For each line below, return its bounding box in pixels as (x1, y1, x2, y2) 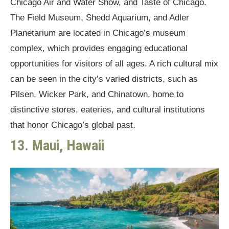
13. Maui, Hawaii (10, 137, 104, 154)
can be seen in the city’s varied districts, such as (10, 74, 198, 84)
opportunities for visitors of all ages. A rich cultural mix (10, 59, 218, 69)
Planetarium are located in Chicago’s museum (10, 28, 186, 38)
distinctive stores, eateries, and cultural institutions (10, 105, 205, 115)
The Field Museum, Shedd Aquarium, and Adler (10, 13, 189, 23)
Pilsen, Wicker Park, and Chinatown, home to (10, 89, 184, 100)
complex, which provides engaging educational (10, 43, 188, 54)
